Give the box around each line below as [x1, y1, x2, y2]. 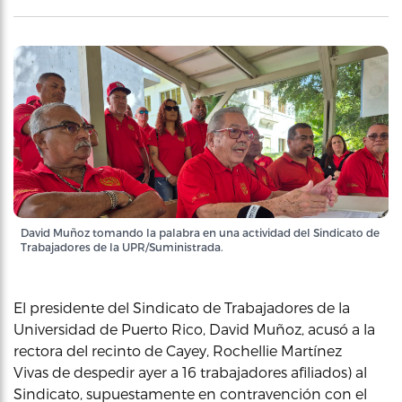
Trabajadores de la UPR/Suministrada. [21, 240, 223, 253]
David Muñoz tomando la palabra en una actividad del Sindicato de [21, 225, 380, 239]
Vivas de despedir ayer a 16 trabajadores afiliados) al [13, 363, 367, 380]
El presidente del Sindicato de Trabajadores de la [13, 298, 350, 316]
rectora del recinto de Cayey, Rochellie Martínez [13, 341, 342, 359]
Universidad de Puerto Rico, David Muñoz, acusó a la [13, 319, 375, 337]
